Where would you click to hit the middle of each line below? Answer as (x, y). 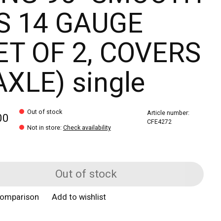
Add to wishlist (79, 198)
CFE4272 (160, 122)
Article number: (168, 113)
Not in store (43, 128)
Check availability (87, 128)
